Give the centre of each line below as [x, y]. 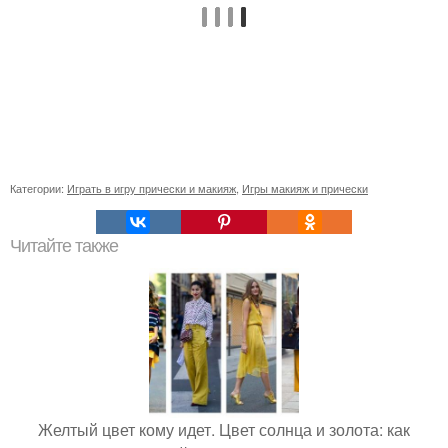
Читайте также [64, 245]
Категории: [38, 187]
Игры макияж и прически [305, 187]
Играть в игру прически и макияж [151, 187]
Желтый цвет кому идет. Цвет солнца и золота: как [224, 429]
